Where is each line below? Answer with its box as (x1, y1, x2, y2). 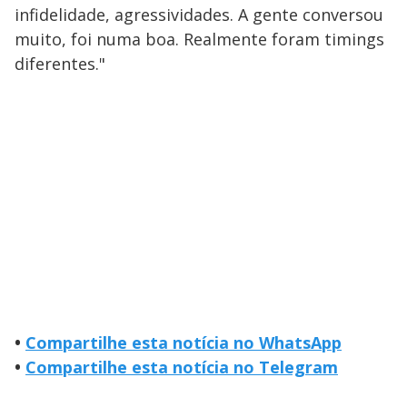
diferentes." (15, 52, 105, 74)
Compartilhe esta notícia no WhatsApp (25, 331, 342, 353)
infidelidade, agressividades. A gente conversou (15, 3, 383, 25)
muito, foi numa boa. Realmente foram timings (15, 27, 384, 50)
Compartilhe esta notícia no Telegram (25, 355, 338, 378)
